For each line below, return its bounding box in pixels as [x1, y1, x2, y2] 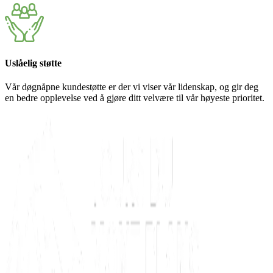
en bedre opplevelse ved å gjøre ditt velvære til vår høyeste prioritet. [5, 92, 264, 103]
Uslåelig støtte [5, 57, 62, 68]
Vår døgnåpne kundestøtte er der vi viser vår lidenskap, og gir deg [5, 81, 258, 92]
